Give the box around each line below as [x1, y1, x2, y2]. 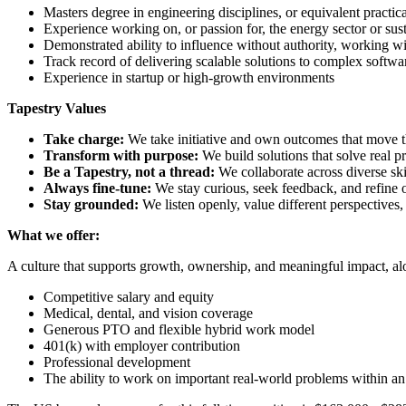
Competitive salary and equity [43, 288, 214, 304]
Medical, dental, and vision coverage [43, 304, 253, 321]
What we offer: [7, 227, 100, 243]
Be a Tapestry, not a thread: [43, 163, 218, 179]
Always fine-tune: [43, 179, 151, 196]
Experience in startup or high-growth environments [43, 69, 334, 85]
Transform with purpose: [43, 147, 198, 163]
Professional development [43, 353, 190, 370]
